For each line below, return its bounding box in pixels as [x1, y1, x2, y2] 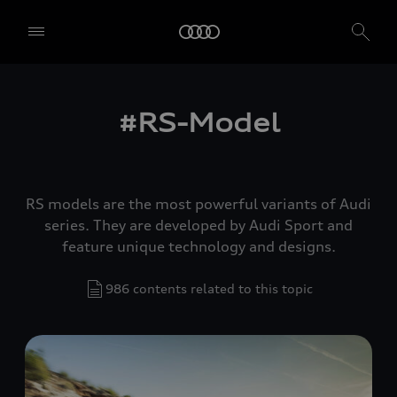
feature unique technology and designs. [61, 237, 336, 255]
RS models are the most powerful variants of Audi [26, 194, 371, 213]
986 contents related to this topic [105, 280, 313, 296]
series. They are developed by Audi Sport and [44, 215, 353, 234]
